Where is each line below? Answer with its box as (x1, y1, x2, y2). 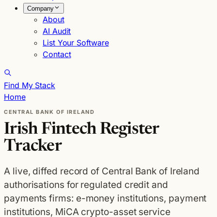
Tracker (4, 139, 62, 155)
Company (27, 5, 54, 12)
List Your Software (43, 38, 109, 47)
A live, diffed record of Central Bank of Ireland (4, 166, 200, 177)
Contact (43, 49, 71, 59)
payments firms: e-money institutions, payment (4, 193, 207, 204)
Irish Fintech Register (4, 122, 159, 138)
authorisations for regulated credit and (4, 179, 168, 190)
